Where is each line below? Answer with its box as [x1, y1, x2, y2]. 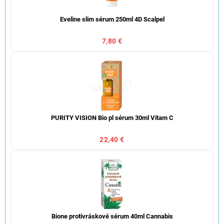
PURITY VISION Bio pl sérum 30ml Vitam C [50, 113, 173, 121]
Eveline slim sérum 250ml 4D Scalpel [59, 15, 164, 23]
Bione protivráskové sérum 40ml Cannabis [51, 212, 173, 220]
